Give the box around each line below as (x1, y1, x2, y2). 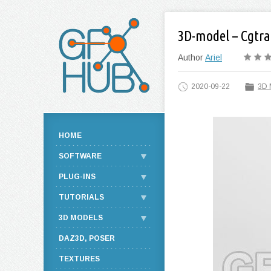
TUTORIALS (59, 193, 104, 201)
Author (178, 53, 205, 62)
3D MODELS (59, 214, 103, 222)
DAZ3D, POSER (59, 234, 115, 243)
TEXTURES (59, 255, 100, 263)
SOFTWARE (59, 152, 102, 160)
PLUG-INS (59, 172, 96, 181)
